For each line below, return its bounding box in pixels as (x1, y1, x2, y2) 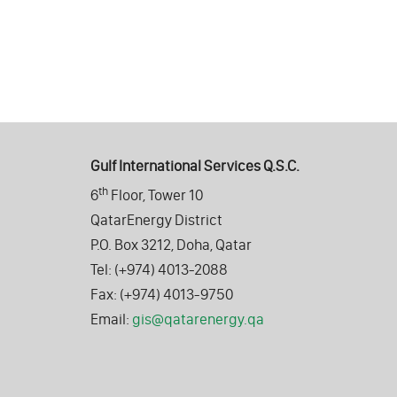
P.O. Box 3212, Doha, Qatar (90, 236, 252, 254)
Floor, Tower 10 (108, 186, 203, 205)
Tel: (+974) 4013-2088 (90, 261, 228, 279)
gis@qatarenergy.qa (132, 310, 264, 329)
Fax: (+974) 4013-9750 (90, 285, 233, 304)
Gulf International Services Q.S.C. (90, 157, 300, 175)
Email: (90, 310, 132, 329)
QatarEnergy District (90, 211, 222, 230)
